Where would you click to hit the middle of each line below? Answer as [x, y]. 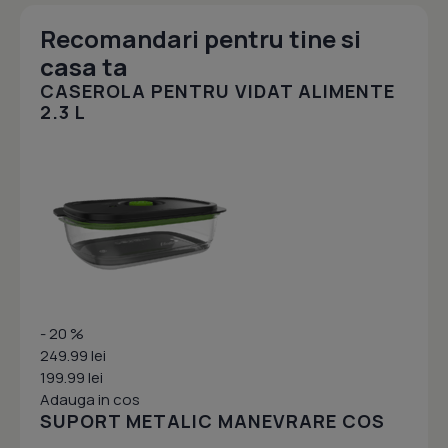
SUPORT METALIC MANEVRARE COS [212, 421]
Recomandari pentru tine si [200, 38]
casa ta [84, 66]
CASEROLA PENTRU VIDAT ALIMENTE [217, 91]
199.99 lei [71, 377]
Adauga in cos [90, 399]
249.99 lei [73, 355]
